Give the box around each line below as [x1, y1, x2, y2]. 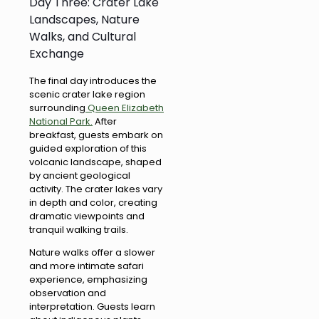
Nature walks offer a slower [29, 246, 155, 260]
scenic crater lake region [29, 88, 145, 102]
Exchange [29, 46, 84, 63]
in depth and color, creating [29, 196, 157, 210]
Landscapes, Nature [29, 11, 140, 28]
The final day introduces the [29, 74, 157, 88]
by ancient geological [29, 169, 130, 183]
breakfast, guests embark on [29, 128, 163, 142]
